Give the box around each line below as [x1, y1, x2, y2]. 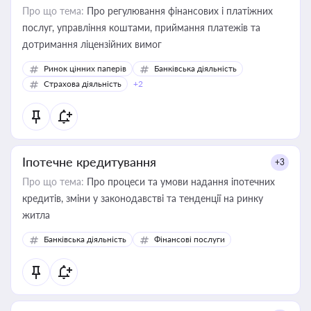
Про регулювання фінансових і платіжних [84, 5, 273, 17]
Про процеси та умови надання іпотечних [84, 176, 275, 187]
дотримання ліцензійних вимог [22, 38, 162, 50]
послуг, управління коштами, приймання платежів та [22, 22, 57, 33]
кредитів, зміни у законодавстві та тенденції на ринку [22, 192, 263, 204]
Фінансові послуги [154, 234, 225, 244]
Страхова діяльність [44, 78, 121, 89]
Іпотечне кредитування [22, 154, 156, 169]
